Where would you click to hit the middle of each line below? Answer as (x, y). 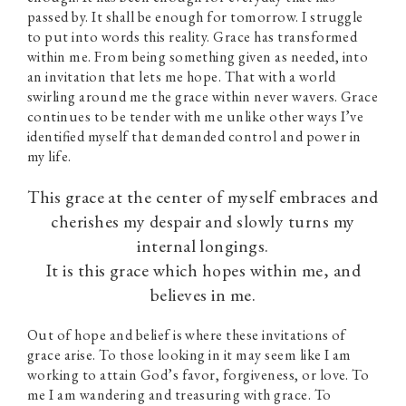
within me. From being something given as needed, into (198, 57)
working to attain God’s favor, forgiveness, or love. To (198, 375)
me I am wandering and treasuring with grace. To (179, 395)
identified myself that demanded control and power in (194, 136)
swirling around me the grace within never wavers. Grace (203, 97)
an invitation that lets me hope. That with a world (182, 77)
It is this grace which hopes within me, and (203, 270)
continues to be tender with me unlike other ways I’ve (196, 116)
